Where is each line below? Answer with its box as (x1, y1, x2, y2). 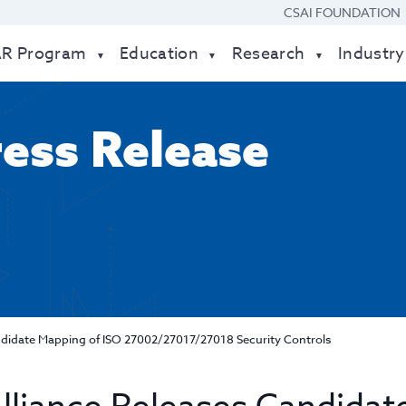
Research (231, 42, 305, 66)
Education (120, 42, 199, 66)
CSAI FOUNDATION (284, 4, 401, 21)
